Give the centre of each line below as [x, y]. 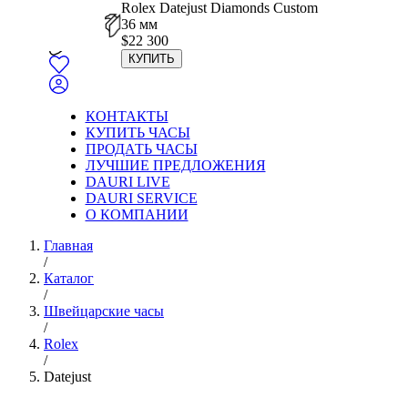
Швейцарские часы [104, 311]
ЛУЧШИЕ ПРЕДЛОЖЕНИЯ [175, 165]
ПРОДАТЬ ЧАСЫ [141, 149]
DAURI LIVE [127, 182]
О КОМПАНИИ [137, 214]
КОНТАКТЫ [127, 116]
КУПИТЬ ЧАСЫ [138, 133]
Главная [68, 245]
